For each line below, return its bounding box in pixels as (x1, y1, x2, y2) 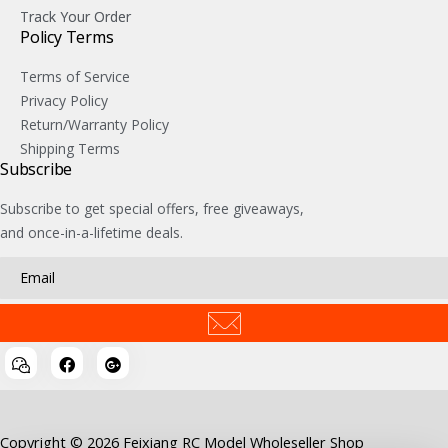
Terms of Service (20, 67, 130, 87)
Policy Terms (20, 26, 114, 49)
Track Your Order (20, 7, 131, 27)
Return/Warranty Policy (20, 115, 169, 135)
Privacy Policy (20, 91, 108, 111)
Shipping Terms (20, 139, 120, 159)
